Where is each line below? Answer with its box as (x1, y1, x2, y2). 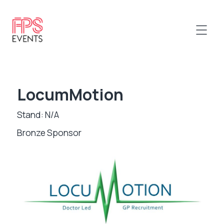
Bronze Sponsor (16, 126, 81, 138)
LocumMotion (16, 83, 123, 105)
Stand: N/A (16, 108, 59, 120)
